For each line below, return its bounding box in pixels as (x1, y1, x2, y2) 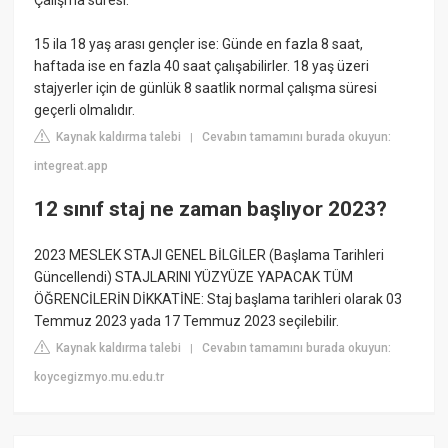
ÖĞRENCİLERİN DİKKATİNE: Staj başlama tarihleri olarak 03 (34, 290, 403, 307)
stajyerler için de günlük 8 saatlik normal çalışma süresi (34, 79, 378, 96)
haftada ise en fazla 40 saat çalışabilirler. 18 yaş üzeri (34, 57, 370, 74)
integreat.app (34, 158, 109, 173)
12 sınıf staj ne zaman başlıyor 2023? (34, 197, 388, 222)
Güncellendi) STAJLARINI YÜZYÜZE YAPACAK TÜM (34, 268, 354, 285)
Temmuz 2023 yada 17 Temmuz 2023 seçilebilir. (34, 312, 340, 329)
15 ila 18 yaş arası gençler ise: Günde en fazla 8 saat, (34, 35, 364, 52)
